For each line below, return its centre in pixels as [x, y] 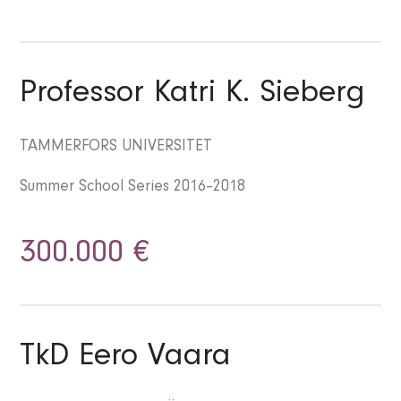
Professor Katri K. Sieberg [193, 96]
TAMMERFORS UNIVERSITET [116, 148]
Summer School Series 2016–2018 [133, 188]
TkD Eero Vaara [126, 359]
